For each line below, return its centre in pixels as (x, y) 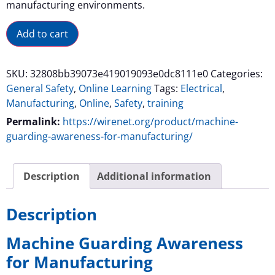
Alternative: (105, 29)
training (165, 103)
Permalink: (33, 122)
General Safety (40, 89)
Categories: (237, 74)
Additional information (154, 176)
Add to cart (42, 34)
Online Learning (115, 89)
